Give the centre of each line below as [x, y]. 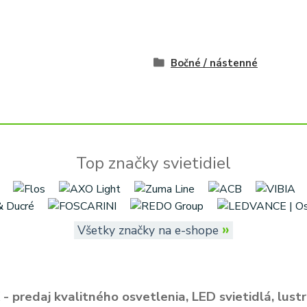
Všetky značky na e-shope [148, 231]
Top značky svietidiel [153, 163]
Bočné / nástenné [214, 63]
